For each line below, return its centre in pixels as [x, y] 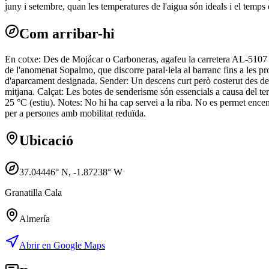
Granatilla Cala [33, 192]
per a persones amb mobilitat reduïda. [75, 113]
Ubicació [46, 140]
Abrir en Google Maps [62, 245]
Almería [35, 219]
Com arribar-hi [67, 34]
